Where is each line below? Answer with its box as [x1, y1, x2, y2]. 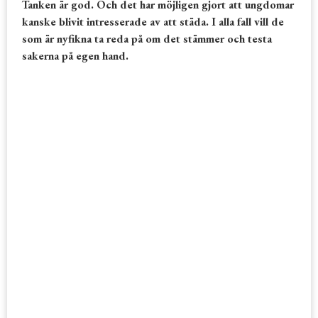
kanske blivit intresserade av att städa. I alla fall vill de [21, 13, 284, 29]
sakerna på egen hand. [21, 48, 128, 63]
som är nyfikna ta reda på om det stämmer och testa [21, 31, 272, 46]
